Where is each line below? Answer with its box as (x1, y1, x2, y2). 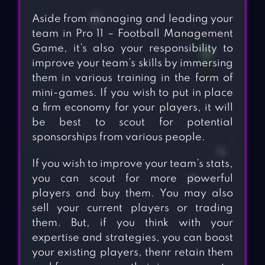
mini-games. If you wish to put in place (31, 88, 234, 99)
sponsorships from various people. (31, 132, 205, 143)
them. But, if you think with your (31, 218, 234, 229)
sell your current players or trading (31, 203, 234, 214)
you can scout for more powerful (31, 173, 234, 185)
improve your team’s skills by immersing (31, 58, 234, 69)
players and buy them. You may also (31, 188, 234, 199)
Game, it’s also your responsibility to (31, 43, 234, 54)
